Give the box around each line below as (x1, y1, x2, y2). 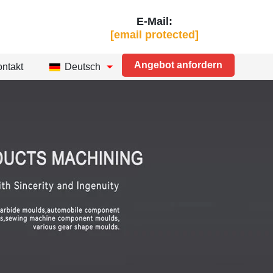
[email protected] (110, 28, 199, 41)
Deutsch (64, 62, 101, 72)
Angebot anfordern (133, 60, 222, 70)
